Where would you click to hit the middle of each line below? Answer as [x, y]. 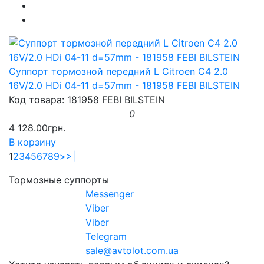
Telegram [106, 236]
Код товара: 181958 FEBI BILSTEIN [87, 99]
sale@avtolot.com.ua [132, 250]
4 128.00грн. [37, 128]
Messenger [110, 194]
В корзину [32, 142]
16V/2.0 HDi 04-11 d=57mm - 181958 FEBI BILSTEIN [124, 85]
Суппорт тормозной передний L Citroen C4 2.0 [118, 71]
